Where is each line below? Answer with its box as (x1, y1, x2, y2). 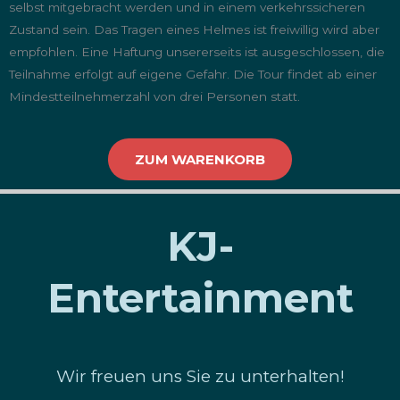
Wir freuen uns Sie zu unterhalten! (55, 366, 345, 387)
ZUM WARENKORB (135, 150, 265, 168)
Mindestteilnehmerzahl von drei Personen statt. (9, 88, 300, 104)
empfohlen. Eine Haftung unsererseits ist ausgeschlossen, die (9, 44, 385, 59)
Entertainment (46, 272, 354, 322)
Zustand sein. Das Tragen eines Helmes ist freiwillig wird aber (9, 21, 379, 37)
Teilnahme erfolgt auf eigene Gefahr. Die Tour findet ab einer (9, 66, 377, 81)
